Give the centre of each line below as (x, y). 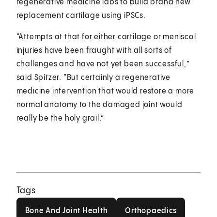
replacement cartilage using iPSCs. (81, 16)
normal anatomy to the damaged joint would (99, 105)
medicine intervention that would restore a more (105, 92)
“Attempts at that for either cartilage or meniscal (106, 37)
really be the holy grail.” (60, 119)
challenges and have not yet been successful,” (103, 64)
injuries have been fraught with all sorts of (94, 51)
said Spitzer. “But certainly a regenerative (93, 78)
